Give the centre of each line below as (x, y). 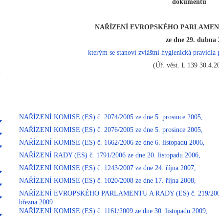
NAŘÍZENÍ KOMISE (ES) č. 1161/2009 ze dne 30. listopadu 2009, (113, 211)
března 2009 (36, 202)
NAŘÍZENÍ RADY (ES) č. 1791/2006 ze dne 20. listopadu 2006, (109, 155)
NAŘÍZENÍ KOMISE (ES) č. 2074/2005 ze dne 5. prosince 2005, (111, 117)
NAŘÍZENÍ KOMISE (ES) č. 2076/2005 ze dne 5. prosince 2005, (111, 130)
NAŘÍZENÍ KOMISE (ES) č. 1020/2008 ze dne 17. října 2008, (107, 180)
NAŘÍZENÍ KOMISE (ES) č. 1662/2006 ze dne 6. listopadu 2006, (112, 142)
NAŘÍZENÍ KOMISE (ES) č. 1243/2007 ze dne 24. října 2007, (107, 168)
